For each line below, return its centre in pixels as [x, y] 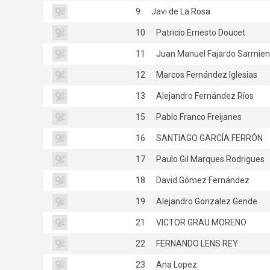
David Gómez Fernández [202, 180]
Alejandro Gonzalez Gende [206, 201]
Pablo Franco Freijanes [198, 117]
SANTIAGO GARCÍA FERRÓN [209, 138]
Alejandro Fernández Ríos [204, 96]
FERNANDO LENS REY [196, 243]
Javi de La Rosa [180, 11]
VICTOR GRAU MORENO [200, 222]
